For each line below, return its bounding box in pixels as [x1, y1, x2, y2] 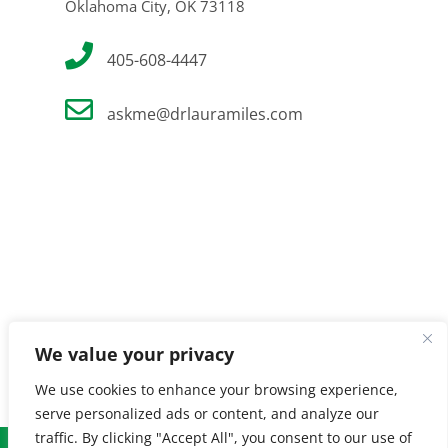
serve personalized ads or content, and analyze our [35, 404, 379, 423]
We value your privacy [35, 342, 234, 366]
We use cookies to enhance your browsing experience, [35, 380, 398, 399]
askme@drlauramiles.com [107, 102, 303, 125]
